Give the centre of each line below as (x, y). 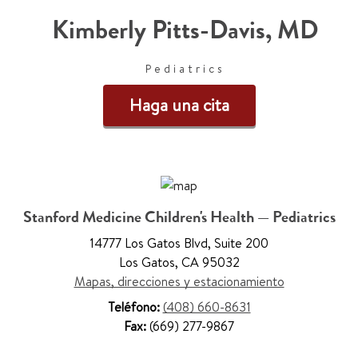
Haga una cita (179, 105)
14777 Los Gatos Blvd (149, 243)
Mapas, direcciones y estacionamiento (179, 282)
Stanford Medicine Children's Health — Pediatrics (179, 217)
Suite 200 (240, 243)
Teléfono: (135, 307)
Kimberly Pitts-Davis (159, 30)
